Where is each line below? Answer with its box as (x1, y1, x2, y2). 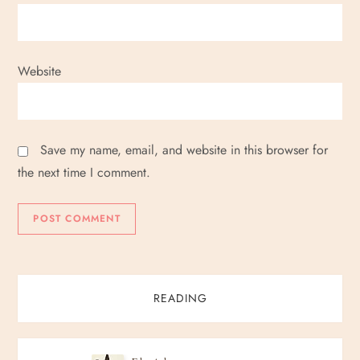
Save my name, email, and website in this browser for (40, 141, 329, 159)
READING (153, 290, 207, 306)
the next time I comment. (18, 163, 151, 182)
